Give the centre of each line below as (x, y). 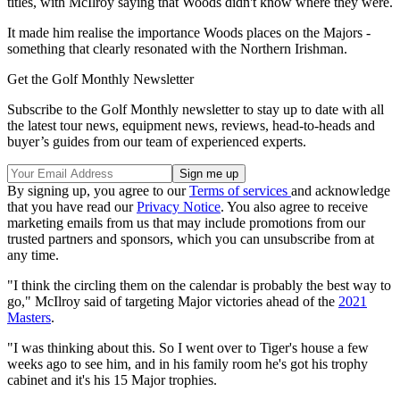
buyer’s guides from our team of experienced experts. (157, 142)
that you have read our (72, 207)
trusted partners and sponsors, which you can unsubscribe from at (191, 239)
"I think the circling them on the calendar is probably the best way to (199, 286)
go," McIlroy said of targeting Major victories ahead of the (173, 302)
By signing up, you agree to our (98, 191)
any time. (33, 255)
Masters (29, 318)
